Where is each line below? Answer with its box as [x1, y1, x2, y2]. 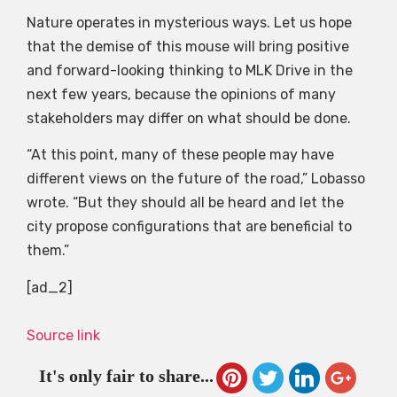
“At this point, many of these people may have [27, 146, 334, 164]
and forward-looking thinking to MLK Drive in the [27, 62, 353, 79]
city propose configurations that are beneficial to [27, 218, 352, 236]
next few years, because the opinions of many [27, 86, 336, 103]
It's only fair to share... [38, 366, 214, 386]
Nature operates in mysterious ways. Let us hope [27, 14, 352, 31]
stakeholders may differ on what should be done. [27, 110, 351, 127]
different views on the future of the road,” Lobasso [27, 170, 365, 188]
